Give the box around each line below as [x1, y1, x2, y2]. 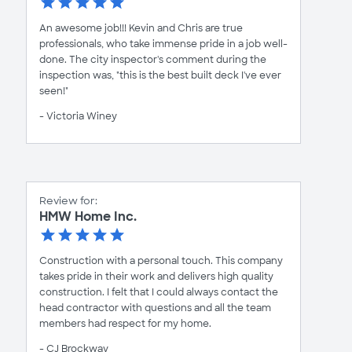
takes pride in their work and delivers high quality [39, 270, 273, 284]
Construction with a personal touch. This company [39, 255, 283, 268]
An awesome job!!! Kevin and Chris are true [39, 22, 243, 35]
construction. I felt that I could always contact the [39, 286, 278, 299]
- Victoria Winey [39, 110, 117, 123]
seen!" [39, 85, 68, 98]
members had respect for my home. [39, 317, 211, 331]
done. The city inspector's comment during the [39, 53, 266, 67]
